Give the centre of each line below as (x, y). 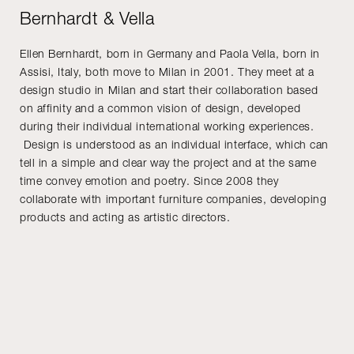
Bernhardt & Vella (87, 19)
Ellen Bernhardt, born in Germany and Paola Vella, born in (170, 54)
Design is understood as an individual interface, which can (175, 145)
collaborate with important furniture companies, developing (173, 199)
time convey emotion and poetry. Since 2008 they (149, 181)
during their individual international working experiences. (167, 126)
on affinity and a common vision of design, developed (160, 108)
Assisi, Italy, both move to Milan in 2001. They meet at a (167, 72)
